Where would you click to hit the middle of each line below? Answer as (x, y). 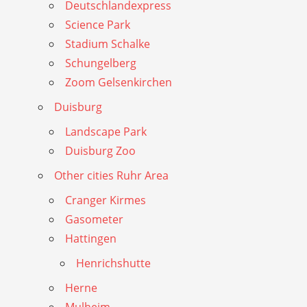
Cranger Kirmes (106, 200)
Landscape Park (106, 132)
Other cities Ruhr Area (111, 176)
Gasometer (94, 220)
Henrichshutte (113, 263)
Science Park (98, 25)
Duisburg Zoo (100, 151)
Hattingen (91, 239)
